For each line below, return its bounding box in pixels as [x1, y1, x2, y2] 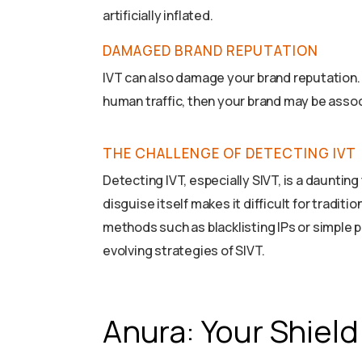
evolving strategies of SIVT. [103, 242, 265, 260]
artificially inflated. [103, 6, 213, 25]
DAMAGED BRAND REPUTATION [103, 41, 318, 61]
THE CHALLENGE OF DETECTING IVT [103, 144, 356, 163]
